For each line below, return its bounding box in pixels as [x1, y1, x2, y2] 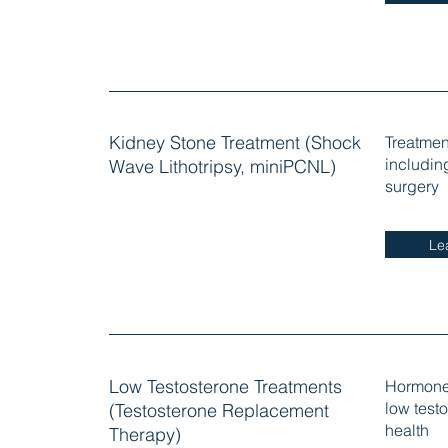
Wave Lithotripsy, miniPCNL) [108, 156, 336, 178]
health [384, 419, 429, 440]
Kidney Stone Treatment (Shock [108, 132, 361, 154]
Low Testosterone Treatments [108, 375, 342, 397]
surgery [384, 176, 439, 197]
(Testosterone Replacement [108, 399, 329, 421]
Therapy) [108, 423, 181, 445]
